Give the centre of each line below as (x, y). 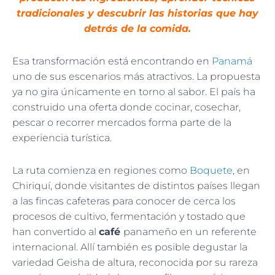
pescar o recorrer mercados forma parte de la (122, 122)
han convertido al (56, 231)
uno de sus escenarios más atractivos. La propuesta (136, 76)
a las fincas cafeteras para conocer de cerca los (124, 201)
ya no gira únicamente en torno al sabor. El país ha (134, 91)
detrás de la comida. (137, 28)
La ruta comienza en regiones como (101, 170)
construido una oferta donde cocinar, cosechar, (126, 107)
